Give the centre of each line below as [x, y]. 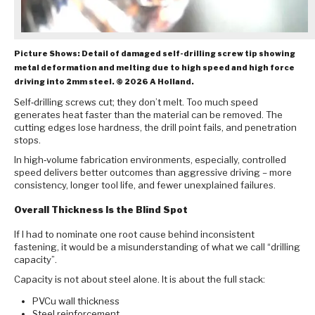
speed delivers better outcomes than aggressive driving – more [153, 172]
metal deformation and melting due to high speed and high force [154, 67]
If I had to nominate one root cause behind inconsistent [134, 234]
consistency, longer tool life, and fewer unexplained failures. [145, 185]
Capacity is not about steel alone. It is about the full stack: [140, 279]
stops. [27, 140]
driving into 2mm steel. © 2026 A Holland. [104, 82]
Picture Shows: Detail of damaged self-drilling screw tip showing [155, 53]
